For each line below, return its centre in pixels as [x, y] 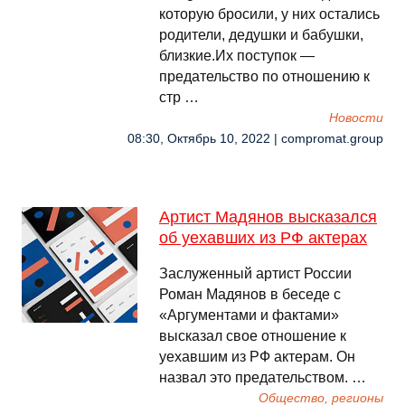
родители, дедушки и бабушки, [261, 35]
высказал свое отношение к [253, 336]
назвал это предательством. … [263, 377]
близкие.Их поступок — [237, 56]
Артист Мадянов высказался [268, 217]
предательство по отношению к [264, 76]
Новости [356, 118]
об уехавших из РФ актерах [263, 238]
